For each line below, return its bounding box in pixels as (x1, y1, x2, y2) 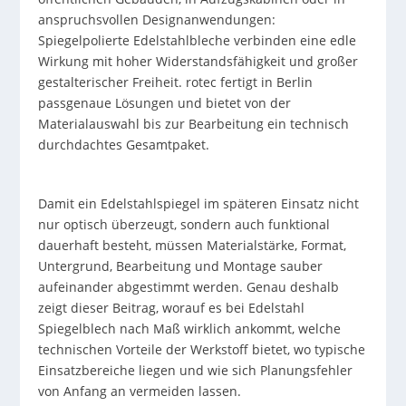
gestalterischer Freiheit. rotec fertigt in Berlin (38, 72, 314, 91)
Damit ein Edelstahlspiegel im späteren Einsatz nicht (38, 195, 360, 213)
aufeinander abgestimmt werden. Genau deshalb (38, 278, 340, 296)
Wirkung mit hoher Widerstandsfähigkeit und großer (38, 52, 359, 70)
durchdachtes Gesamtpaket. (38, 135, 210, 153)
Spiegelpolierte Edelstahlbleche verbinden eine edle (38, 31, 357, 49)
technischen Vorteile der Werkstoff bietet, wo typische (38, 341, 366, 359)
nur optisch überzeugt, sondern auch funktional (38, 216, 331, 234)
